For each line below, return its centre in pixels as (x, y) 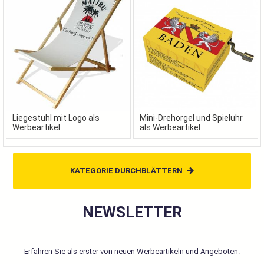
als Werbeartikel (170, 127)
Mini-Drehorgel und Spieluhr (191, 118)
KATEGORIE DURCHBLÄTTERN (126, 171)
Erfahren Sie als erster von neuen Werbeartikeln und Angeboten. (132, 251)
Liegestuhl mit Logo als (56, 118)
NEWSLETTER (132, 212)
